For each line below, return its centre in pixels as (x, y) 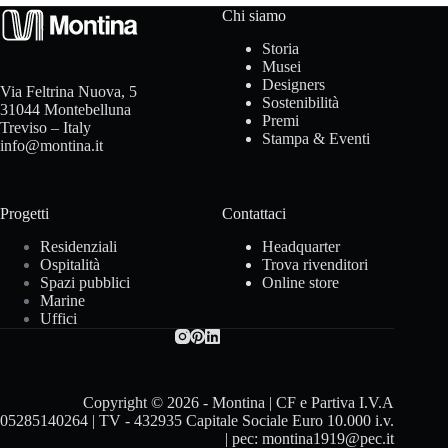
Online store (301, 282)
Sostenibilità (301, 103)
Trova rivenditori (315, 264)
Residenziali (78, 246)
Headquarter (301, 246)
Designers (294, 85)
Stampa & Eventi (316, 139)
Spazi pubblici (85, 282)
